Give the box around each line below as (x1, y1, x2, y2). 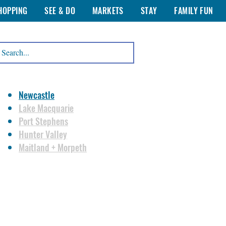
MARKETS (92, 5, 124, 17)
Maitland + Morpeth (19, 141, 87, 154)
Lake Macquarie (19, 101, 74, 115)
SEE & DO (44, 5, 75, 17)
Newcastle (19, 88, 54, 101)
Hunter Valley (19, 128, 67, 141)
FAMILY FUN (174, 5, 213, 17)
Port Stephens (19, 115, 68, 128)
